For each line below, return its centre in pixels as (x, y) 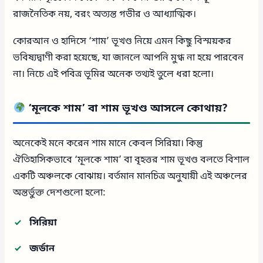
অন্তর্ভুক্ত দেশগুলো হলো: (60, 193)
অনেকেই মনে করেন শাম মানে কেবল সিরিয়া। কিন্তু (108, 144)
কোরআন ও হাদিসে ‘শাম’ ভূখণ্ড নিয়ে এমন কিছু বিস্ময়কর (122, 42)
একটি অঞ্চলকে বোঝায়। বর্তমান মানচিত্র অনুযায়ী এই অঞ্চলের (130, 177)
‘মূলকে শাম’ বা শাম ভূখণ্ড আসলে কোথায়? (127, 109)
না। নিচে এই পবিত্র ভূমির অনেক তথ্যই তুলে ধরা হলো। (114, 75)
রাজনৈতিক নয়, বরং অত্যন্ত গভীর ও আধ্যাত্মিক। (105, 15)
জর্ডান (42, 249)
